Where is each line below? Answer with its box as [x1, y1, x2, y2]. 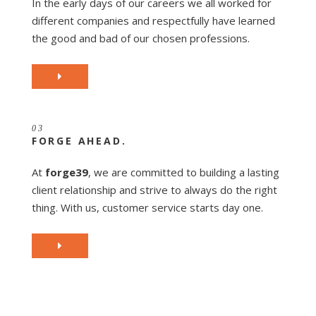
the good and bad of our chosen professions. [31, 30, 250, 45]
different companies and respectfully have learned [31, 13, 275, 28]
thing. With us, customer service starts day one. [31, 200, 263, 214]
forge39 [44, 164, 88, 179]
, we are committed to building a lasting [87, 164, 279, 179]
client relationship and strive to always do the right [31, 182, 277, 197]
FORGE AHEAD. [31, 133, 127, 147]
